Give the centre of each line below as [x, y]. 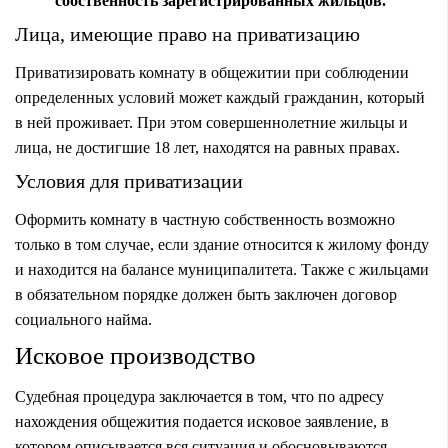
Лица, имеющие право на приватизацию [187, 33]
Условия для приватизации [129, 180]
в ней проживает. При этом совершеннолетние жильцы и [211, 122]
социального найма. [83, 319]
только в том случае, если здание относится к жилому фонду [222, 244]
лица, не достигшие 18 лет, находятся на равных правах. [207, 147]
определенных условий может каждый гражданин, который [220, 97]
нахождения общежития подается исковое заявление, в [202, 421]
